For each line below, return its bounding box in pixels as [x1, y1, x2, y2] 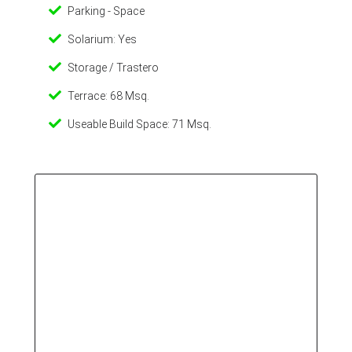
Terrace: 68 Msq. [68, 90, 149, 102]
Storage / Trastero [68, 61, 159, 74]
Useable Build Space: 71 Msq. [68, 118, 211, 130]
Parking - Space [68, 5, 145, 17]
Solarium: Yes [68, 33, 137, 46]
